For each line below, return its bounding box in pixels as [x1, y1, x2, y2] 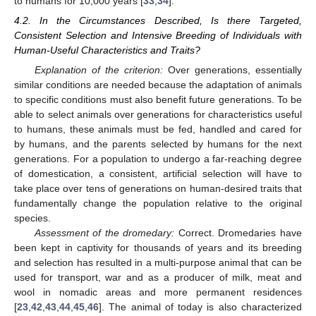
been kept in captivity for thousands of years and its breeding [14, 241, 302, 253]
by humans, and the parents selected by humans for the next [14, 138, 302, 150]
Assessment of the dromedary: [34, 226, 175, 238]
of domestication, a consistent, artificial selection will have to [14, 167, 302, 179]
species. [14, 212, 51, 224]
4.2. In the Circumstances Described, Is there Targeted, [14, 14, 302, 26]
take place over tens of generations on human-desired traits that [14, 182, 302, 194]
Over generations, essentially [162, 63, 302, 75]
